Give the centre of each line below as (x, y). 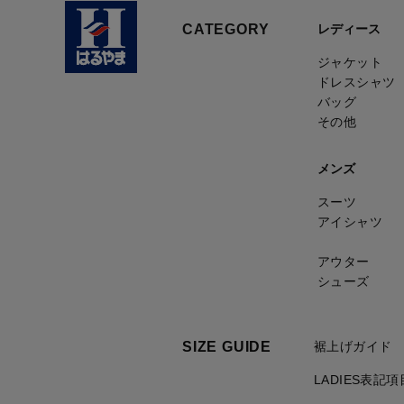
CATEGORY (226, 29)
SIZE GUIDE (227, 347)
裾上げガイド (353, 346)
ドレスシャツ (357, 82)
